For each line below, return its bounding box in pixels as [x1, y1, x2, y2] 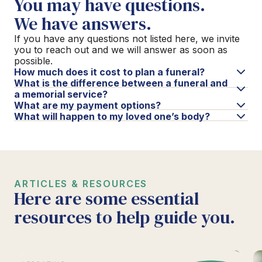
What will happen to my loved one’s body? [14, 110, 210, 122]
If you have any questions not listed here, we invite [14, 32, 240, 44]
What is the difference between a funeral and [14, 77, 227, 89]
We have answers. [14, 11, 151, 36]
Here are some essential [14, 186, 199, 211]
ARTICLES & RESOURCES [14, 177, 148, 189]
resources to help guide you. [14, 205, 235, 229]
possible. [14, 54, 53, 67]
